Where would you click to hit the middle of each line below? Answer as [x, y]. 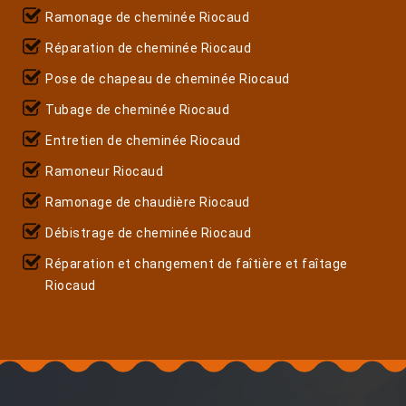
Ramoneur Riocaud [104, 171]
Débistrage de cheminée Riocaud [148, 232]
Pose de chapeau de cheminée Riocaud [168, 78]
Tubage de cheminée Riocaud [137, 109]
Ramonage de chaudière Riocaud [148, 202]
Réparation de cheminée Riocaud [148, 48]
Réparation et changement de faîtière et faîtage [197, 263]
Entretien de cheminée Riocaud [143, 140]
